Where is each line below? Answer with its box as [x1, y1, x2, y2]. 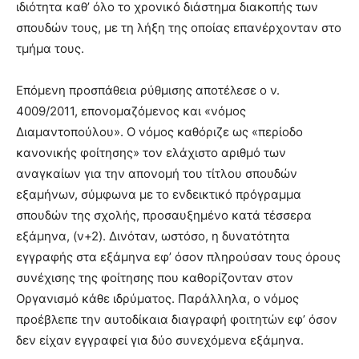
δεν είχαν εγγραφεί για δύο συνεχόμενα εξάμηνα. [16, 332, 304, 348]
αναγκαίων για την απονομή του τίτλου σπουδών [16, 165, 297, 181]
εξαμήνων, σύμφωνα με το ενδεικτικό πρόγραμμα [16, 186, 301, 202]
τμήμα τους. [16, 40, 84, 56]
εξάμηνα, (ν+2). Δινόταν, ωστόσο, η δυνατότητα [16, 228, 290, 244]
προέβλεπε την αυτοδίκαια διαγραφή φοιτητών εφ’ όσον [16, 311, 337, 327]
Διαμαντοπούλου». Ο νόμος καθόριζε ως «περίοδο [16, 123, 303, 139]
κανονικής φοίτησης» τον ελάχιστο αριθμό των [16, 144, 286, 160]
